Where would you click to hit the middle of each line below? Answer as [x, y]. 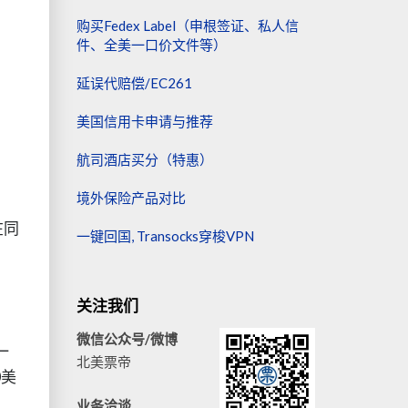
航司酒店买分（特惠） [144, 159]
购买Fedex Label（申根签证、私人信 [187, 25]
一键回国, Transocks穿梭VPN [165, 236]
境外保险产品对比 [131, 198]
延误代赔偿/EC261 [134, 83]
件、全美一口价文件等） [151, 45]
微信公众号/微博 [127, 339]
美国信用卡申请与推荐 [144, 121]
